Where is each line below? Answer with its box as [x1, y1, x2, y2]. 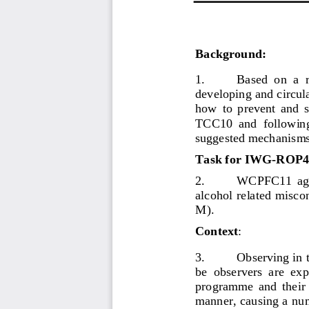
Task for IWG [195, 150, 272, 166]
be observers [195, 263, 266, 278]
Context [195, 222, 238, 237]
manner [195, 292, 233, 307]
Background [195, 45, 262, 60]
